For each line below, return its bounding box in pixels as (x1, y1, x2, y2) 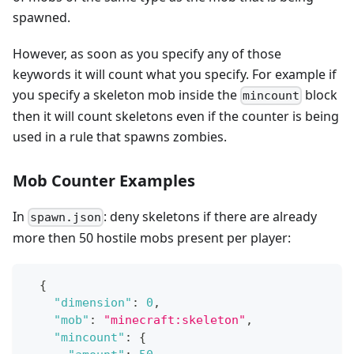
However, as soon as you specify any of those (13, 44, 281, 62)
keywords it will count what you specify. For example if (13, 65, 337, 83)
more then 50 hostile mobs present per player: (13, 229, 291, 247)
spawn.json (30, 210, 102, 225)
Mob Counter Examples (13, 169, 195, 191)
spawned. (13, 8, 70, 26)
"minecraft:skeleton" (104, 313, 246, 328)
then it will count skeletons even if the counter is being (13, 107, 339, 125)
